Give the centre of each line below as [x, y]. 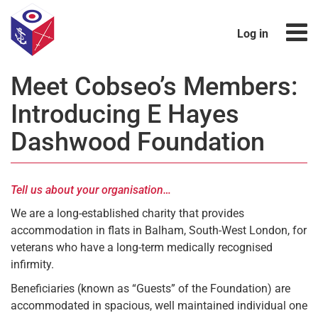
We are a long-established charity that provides [127, 213]
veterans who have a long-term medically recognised [142, 247]
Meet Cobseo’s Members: [154, 87]
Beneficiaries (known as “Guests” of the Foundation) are [150, 289]
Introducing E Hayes [125, 114]
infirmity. [32, 264]
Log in [252, 34]
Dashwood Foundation [138, 142]
